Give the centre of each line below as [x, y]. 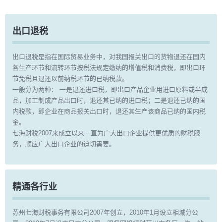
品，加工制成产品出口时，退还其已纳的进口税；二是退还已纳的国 [109, 100]
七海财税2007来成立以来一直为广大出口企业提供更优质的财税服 [106, 133]
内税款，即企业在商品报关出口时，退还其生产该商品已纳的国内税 [109, 111]
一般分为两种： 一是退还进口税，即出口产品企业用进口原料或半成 [110, 89]
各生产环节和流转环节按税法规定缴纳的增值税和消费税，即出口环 [109, 68]
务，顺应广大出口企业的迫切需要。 [64, 144]
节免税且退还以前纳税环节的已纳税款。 [70, 79]
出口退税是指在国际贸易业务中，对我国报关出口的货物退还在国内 [109, 57]
